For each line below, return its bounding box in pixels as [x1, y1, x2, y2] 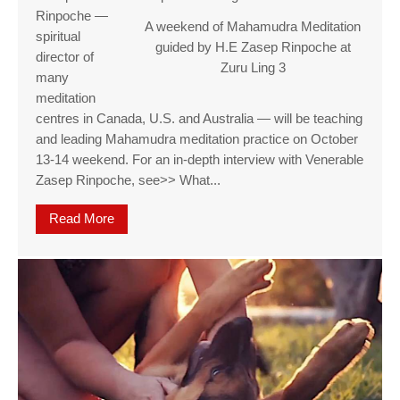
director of [36, 50, 94, 65]
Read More [49, 212, 114, 227]
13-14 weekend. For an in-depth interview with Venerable [36, 153, 363, 168]
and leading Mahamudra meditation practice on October [36, 132, 358, 147]
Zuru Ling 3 [220, 61, 286, 76]
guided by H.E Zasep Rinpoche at [154, 40, 351, 55]
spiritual [36, 29, 80, 45]
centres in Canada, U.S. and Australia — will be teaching [36, 112, 362, 127]
